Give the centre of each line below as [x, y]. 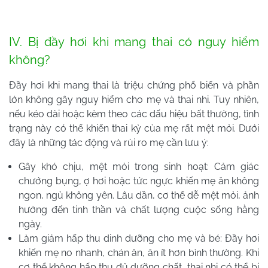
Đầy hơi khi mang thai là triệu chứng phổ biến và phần [134, 85]
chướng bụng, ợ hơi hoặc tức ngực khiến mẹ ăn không [139, 181]
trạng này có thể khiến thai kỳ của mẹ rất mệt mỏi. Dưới [134, 128]
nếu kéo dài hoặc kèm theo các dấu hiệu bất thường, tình [134, 114]
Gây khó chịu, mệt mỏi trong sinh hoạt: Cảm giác [139, 166]
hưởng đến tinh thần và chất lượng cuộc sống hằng [139, 209]
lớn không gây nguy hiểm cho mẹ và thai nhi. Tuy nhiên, [134, 99]
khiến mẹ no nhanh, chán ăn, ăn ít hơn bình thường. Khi [139, 252]
